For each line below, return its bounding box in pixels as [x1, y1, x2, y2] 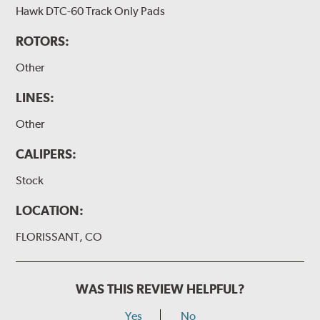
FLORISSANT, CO [16, 230, 103, 244]
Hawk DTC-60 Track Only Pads [16, 4, 166, 18]
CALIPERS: [16, 146, 77, 162]
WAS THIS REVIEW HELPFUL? [75, 281, 245, 297]
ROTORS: [16, 33, 70, 49]
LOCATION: [16, 203, 84, 219]
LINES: [16, 90, 55, 106]
